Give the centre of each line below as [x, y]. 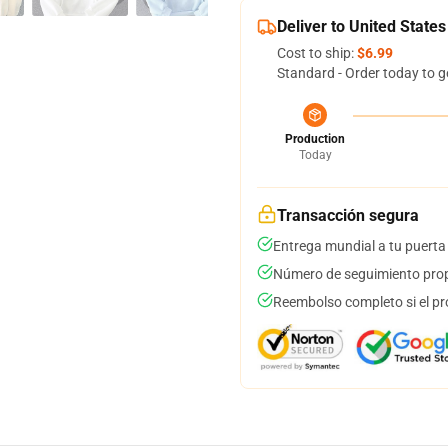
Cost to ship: [317, 53]
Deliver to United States [361, 26]
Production [315, 139]
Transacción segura [348, 215]
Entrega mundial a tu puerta [359, 246]
